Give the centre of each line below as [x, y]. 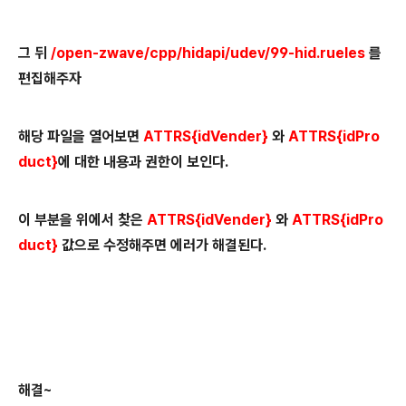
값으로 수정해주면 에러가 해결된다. [162, 246]
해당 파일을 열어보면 [79, 137]
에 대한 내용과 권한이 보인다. [143, 162]
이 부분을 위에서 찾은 [82, 220]
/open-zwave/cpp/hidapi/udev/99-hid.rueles [208, 53]
